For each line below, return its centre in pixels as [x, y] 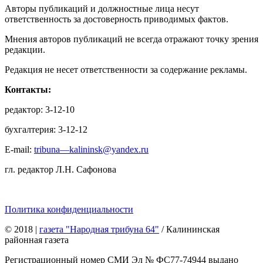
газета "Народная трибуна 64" [99, 230]
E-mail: [19, 150]
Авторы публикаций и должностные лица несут [102, 9]
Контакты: [28, 90]
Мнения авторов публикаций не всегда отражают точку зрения [131, 39]
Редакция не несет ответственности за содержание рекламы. [126, 70]
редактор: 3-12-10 [40, 110]
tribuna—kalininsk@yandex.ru [91, 150]
